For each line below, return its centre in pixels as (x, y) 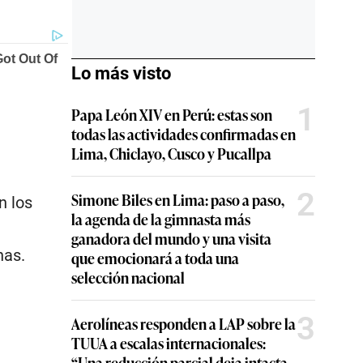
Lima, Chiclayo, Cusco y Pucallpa (171, 153)
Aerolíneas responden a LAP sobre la (184, 323)
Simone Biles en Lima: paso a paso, (178, 199)
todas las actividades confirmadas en (184, 133)
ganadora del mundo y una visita (171, 238)
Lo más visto (121, 73)
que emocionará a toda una (155, 257)
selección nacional (128, 277)
